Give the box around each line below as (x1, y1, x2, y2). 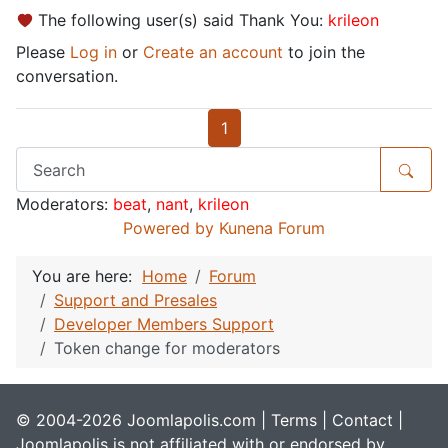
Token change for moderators (54, 338, 280, 359)
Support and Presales (54, 290, 217, 311)
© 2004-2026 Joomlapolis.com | (16, 410, 271, 431)
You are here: (32, 266, 142, 287)
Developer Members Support (54, 314, 274, 335)
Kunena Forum (219, 218, 325, 239)
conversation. (16, 66, 118, 87)
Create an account (143, 42, 283, 63)
